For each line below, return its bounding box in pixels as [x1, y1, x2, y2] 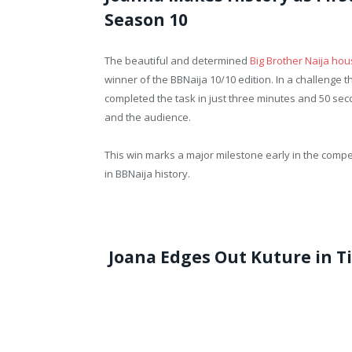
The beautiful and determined [104, 53, 250, 68]
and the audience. [104, 110, 191, 125]
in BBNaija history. [104, 167, 190, 181]
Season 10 [104, 9, 188, 31]
